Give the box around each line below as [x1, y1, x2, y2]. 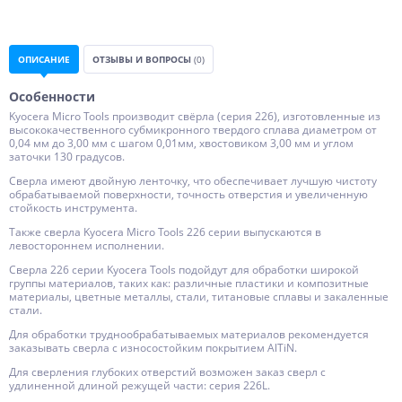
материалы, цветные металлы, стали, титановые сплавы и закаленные [9, 289, 389, 304]
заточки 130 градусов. [9, 149, 125, 164]
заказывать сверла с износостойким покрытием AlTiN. [9, 340, 297, 355]
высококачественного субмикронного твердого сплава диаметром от [9, 122, 377, 137]
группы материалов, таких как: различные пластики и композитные [9, 275, 369, 291]
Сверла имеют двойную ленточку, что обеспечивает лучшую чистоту [9, 173, 377, 188]
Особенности [9, 88, 95, 105]
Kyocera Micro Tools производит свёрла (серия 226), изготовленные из [9, 109, 380, 124]
